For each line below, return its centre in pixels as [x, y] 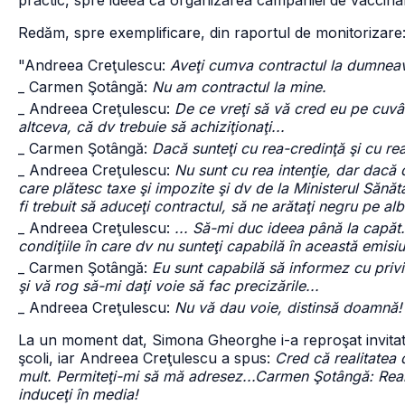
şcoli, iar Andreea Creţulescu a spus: [146, 358]
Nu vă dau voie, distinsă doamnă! [288, 307]
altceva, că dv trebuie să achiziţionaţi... [151, 127]
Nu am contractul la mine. [239, 87]
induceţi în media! [78, 394]
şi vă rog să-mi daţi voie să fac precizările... [169, 286]
